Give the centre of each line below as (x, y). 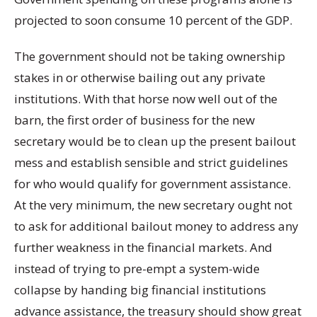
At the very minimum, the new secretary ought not (153, 205)
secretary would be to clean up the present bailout (155, 142)
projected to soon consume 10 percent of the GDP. (153, 21)
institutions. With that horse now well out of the (146, 99)
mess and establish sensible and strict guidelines (151, 163)
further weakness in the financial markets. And (143, 248)
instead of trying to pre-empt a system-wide (137, 269)
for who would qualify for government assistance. (152, 184)
